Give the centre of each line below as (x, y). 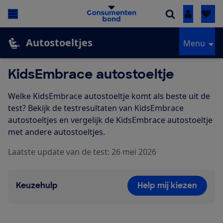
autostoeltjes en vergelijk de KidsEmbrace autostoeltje (110, 120)
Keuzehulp (37, 186)
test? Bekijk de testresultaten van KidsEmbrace (96, 108)
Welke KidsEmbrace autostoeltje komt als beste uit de (109, 96)
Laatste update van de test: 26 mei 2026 (82, 152)
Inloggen (205, 14)
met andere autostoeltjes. (56, 132)
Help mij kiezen (167, 186)
